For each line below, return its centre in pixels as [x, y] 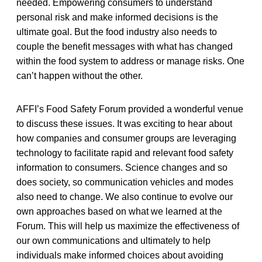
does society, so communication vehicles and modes [125, 182]
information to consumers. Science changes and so [122, 167]
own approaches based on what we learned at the [119, 211]
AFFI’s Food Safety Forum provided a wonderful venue [130, 109]
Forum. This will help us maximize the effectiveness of [128, 226]
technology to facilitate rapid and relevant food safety [125, 153]
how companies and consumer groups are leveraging [126, 138]
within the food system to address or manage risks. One [130, 61]
